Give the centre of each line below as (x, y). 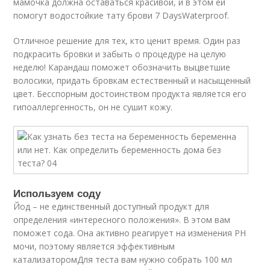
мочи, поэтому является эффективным (94, 246)
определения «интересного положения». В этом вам (122, 220)
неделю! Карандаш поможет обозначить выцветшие (122, 67)
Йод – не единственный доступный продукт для (111, 206)
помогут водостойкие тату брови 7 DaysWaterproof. (121, 15)
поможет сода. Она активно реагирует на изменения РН (130, 233)
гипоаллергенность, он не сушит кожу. (93, 107)
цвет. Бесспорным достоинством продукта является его (130, 94)
